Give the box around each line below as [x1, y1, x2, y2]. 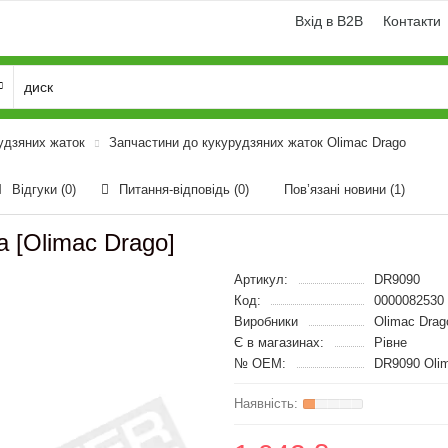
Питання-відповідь [119, 182, 234, 197]
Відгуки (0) [12, 182, 76, 197]
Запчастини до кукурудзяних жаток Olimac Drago [109, 135, 406, 150]
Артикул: [234, 272, 288, 287]
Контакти [383, 13, 441, 29]
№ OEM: [234, 356, 286, 371]
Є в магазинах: [234, 335, 324, 350]
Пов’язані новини [284, 182, 386, 197]
